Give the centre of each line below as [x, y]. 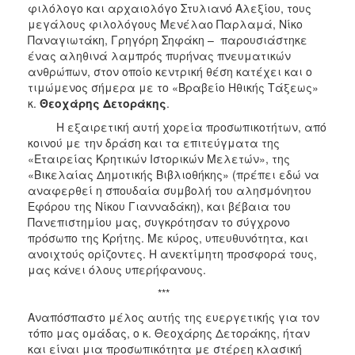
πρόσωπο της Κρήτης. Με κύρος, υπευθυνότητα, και [168, 237]
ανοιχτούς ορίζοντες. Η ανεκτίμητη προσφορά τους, [172, 253]
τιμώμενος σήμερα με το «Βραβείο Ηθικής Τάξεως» [173, 87]
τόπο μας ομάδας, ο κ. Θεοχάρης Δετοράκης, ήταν [169, 332]
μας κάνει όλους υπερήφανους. [117, 269]
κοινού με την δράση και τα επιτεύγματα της [154, 142]
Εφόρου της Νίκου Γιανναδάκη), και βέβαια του [159, 206]
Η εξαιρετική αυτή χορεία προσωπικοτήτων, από [177, 126]
